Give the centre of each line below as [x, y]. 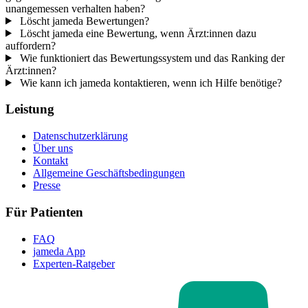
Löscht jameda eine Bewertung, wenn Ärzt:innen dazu [136, 33]
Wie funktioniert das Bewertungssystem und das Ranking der [151, 58]
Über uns [53, 148]
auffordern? [31, 45]
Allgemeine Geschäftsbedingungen [109, 173]
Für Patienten [44, 212]
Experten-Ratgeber [74, 263]
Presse [47, 186]
